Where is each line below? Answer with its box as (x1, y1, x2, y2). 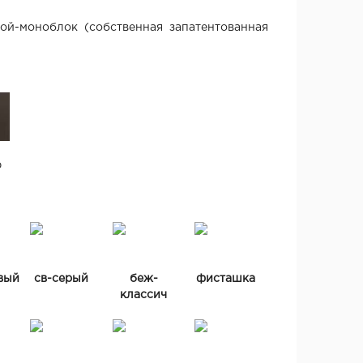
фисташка (196, 273, 256, 284)
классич (120, 289, 168, 300)
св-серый (34, 273, 89, 284)
